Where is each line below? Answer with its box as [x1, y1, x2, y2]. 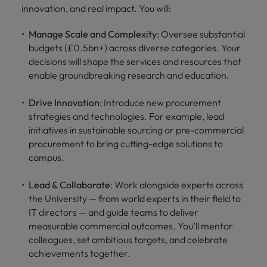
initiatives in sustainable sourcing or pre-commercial [29, 123, 244, 136]
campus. [29, 151, 64, 163]
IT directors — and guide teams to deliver [29, 206, 198, 218]
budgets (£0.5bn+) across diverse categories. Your [29, 41, 241, 54]
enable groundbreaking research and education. [29, 69, 229, 81]
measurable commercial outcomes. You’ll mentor [29, 219, 233, 232]
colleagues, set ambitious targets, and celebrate [29, 233, 228, 246]
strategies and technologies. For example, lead [29, 110, 224, 122]
